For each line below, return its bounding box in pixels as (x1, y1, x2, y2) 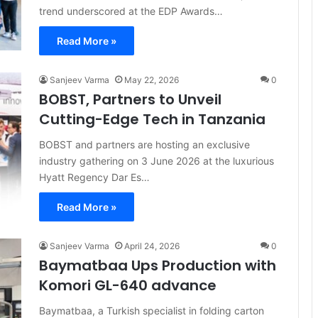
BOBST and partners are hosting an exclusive (39, 138, 250, 150)
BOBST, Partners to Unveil (39, 89, 221, 109)
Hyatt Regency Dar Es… (39, 171, 150, 183)
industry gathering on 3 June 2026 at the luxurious (39, 155, 274, 167)
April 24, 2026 (124, 241, 180, 251)
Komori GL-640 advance (39, 275, 216, 295)
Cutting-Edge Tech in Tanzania (39, 109, 265, 129)
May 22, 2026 (124, 75, 179, 85)
